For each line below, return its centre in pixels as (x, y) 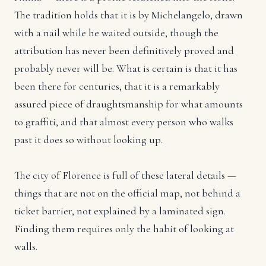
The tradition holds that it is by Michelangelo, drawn (129, 15)
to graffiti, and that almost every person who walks (124, 121)
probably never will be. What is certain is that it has (126, 68)
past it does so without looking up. (88, 139)
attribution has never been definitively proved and (124, 50)
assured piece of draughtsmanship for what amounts (129, 104)
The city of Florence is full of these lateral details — (125, 175)
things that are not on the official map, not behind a (127, 193)
